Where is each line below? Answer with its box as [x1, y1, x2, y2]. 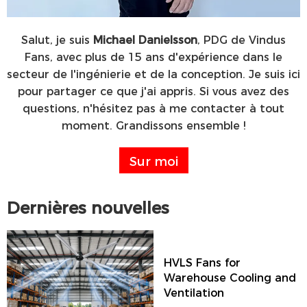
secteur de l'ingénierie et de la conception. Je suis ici [7, 65, 300, 82]
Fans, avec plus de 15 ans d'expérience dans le [25, 48, 282, 64]
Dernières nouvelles [7, 194, 169, 219]
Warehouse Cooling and [164, 269, 296, 285]
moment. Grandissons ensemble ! [62, 116, 245, 133]
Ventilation [164, 284, 224, 300]
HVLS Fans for [164, 254, 241, 270]
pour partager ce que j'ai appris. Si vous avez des [18, 82, 289, 99]
